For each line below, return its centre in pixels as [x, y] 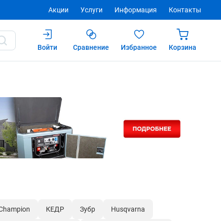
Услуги [92, 10]
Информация [136, 10]
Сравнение [91, 47]
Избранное [139, 47]
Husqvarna [128, 209]
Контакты [185, 10]
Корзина [183, 47]
